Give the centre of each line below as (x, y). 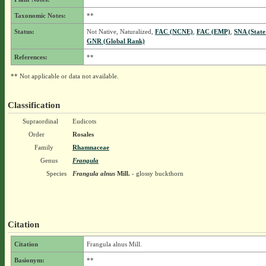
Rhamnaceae (91, 147)
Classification (34, 105)
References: (31, 57)
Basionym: (29, 260)
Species (56, 173)
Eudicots (84, 121)
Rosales (83, 134)
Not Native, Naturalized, (121, 31)
